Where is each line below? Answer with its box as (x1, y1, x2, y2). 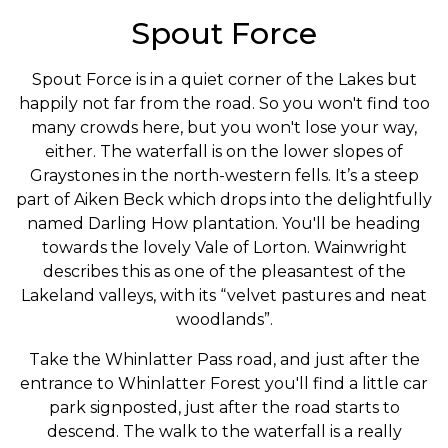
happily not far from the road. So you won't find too (18, 94, 430, 113)
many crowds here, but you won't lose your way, (31, 118, 417, 137)
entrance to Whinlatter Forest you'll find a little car (20, 374, 428, 393)
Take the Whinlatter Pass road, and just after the (28, 350, 420, 369)
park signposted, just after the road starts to (48, 398, 400, 417)
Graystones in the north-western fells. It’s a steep (29, 166, 419, 185)
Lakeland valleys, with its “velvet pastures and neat (21, 286, 427, 305)
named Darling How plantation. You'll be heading (27, 214, 421, 233)
